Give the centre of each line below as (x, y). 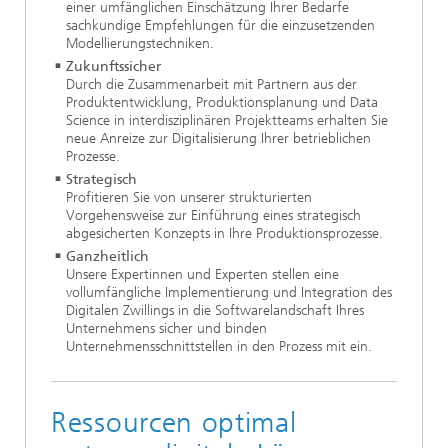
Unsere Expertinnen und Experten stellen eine (202, 275)
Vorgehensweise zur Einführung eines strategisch (213, 216)
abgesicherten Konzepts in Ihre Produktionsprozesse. (224, 234)
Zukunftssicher (113, 67)
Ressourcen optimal (174, 423)
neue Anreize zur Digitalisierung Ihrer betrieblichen (218, 139)
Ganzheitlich (107, 257)
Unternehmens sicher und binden (166, 329)
